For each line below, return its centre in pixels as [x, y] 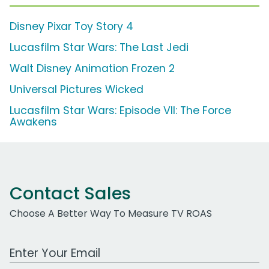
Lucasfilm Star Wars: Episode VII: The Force [120, 111]
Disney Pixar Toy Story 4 [71, 27]
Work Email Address [56, 247]
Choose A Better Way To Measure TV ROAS [111, 214]
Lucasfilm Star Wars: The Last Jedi [99, 48]
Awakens [33, 122]
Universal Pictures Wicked [77, 90]
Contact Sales [70, 194]
